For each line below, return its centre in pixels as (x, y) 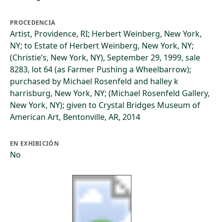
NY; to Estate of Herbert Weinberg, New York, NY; (102, 46)
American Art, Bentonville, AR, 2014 (75, 117)
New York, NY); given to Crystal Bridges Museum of (105, 105)
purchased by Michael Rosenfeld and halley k (94, 81)
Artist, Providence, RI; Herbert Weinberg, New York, (106, 34)
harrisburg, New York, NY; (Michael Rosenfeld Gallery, (110, 93)
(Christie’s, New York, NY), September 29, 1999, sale (105, 57)
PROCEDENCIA (33, 23)
